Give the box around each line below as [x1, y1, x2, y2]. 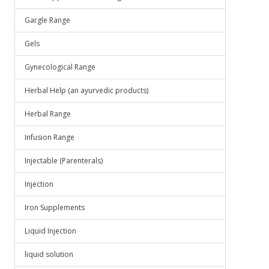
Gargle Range [25, 15, 70, 25]
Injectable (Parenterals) [25, 156, 103, 166]
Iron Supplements [25, 202, 85, 213]
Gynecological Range [25, 62, 95, 72]
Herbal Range [25, 109, 71, 119]
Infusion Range [25, 132, 74, 142]
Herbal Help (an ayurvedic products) [25, 85, 148, 95]
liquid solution [25, 249, 73, 259]
